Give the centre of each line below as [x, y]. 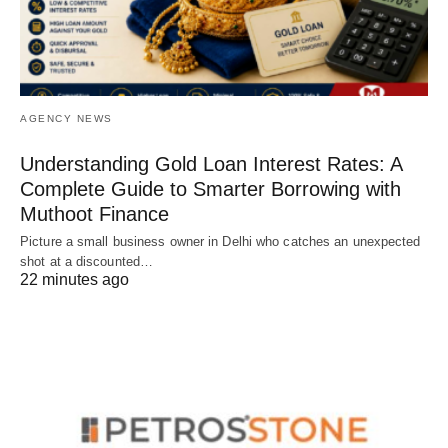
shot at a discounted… [87, 262]
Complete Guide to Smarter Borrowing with [210, 189]
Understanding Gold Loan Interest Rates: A [211, 164]
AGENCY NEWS [66, 119]
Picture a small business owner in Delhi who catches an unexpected [220, 242]
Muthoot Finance [94, 214]
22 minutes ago [74, 280]
